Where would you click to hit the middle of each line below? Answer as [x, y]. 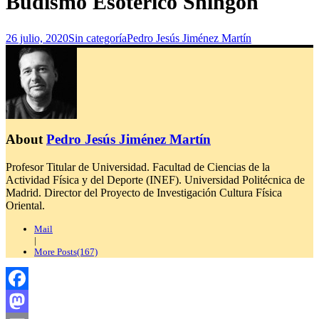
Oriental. [25, 205]
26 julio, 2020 [37, 38]
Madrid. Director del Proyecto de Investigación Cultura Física [144, 193]
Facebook [28, 301]
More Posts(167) [66, 252]
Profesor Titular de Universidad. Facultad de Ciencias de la [138, 167]
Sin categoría [98, 38]
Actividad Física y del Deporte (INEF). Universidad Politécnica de [155, 180]
